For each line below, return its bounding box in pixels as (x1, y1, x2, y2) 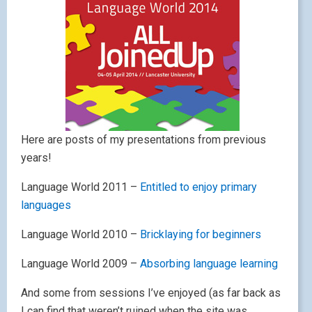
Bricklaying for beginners (140, 228, 261, 241)
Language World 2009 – (21, 257, 140, 270)
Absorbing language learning (140, 257, 278, 270)
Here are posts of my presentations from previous (21, 133, 266, 146)
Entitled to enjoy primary (140, 180, 257, 194)
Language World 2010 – (21, 228, 140, 241)
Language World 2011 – (21, 180, 140, 194)
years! (21, 151, 52, 164)
